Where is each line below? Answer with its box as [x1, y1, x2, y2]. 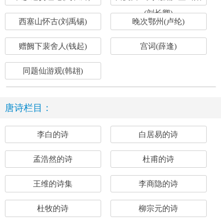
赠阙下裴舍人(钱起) [19, 42, 87, 50]
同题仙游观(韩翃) [23, 67, 83, 75]
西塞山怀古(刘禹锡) [19, 17, 87, 26]
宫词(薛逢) [140, 42, 177, 50]
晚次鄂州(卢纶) [132, 17, 185, 26]
